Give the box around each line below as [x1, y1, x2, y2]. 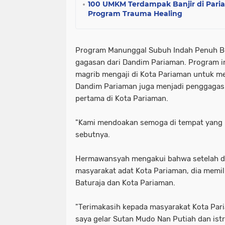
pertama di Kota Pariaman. [75, 94, 168, 103]
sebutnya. [75, 130, 110, 139]
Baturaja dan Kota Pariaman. [75, 178, 175, 187]
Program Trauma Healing [88, 9, 182, 18]
